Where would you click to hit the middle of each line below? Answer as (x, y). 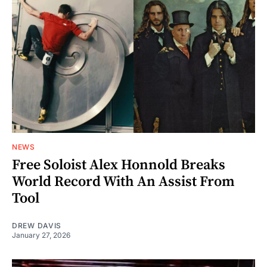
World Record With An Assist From (123, 181)
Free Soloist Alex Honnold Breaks (119, 165)
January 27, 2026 (41, 235)
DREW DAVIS (37, 225)
